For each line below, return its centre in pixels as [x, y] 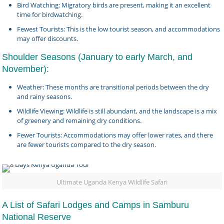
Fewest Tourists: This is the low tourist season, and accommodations [119, 29]
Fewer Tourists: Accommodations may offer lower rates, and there [115, 135]
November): [26, 69]
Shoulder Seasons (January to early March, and [97, 57]
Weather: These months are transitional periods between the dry [113, 87]
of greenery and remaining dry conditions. [79, 120]
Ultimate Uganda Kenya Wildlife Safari [112, 182]
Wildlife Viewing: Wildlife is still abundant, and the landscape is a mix [117, 111]
